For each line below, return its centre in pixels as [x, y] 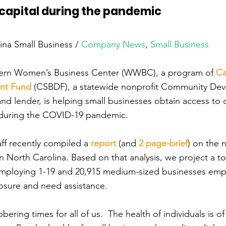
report [103, 143]
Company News [113, 44]
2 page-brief [163, 143]
